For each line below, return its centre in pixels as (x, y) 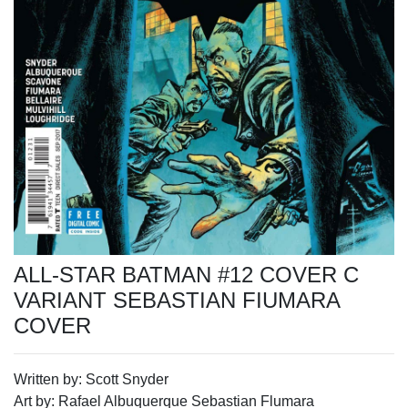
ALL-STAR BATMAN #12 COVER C (186, 275)
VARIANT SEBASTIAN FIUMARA (177, 300)
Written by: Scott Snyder (91, 379)
